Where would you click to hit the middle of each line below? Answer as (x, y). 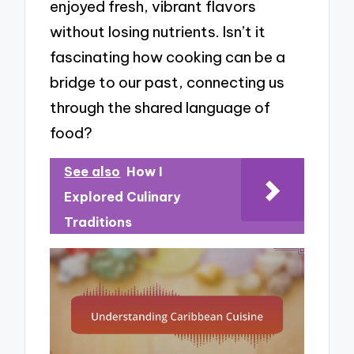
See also (92, 171)
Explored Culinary (123, 196)
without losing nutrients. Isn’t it (158, 32)
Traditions (98, 222)
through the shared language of (160, 107)
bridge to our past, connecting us (168, 82)
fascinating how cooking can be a (168, 57)
